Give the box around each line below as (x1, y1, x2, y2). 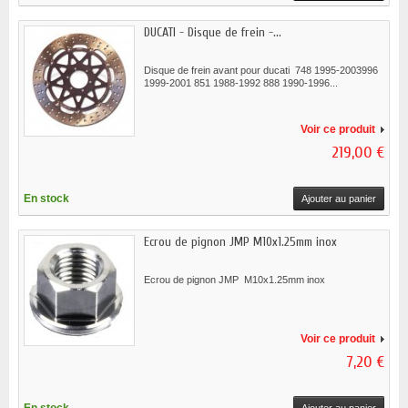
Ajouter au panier (301, 193, 376, 205)
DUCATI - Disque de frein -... (144, 25, 281, 41)
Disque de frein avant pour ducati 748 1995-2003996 (144, 65, 378, 76)
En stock (24, 192, 69, 206)
